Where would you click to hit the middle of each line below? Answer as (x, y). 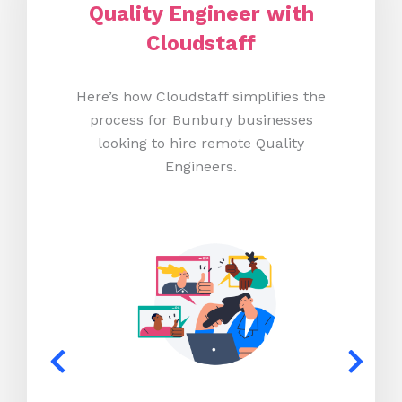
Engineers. (201, 167)
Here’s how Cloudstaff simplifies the (201, 97)
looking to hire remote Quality (201, 144)
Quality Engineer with (201, 14)
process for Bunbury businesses (201, 120)
